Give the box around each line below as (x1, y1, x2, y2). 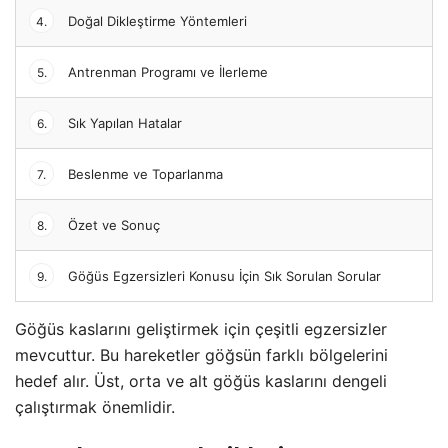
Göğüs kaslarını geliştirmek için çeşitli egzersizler (15, 319, 387, 340)
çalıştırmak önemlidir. (15, 397, 175, 418)
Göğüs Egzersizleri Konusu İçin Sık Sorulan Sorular (64, 267, 381, 284)
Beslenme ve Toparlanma (64, 165, 223, 182)
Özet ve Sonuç (64, 216, 160, 233)
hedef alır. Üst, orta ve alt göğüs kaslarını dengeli (15, 371, 387, 392)
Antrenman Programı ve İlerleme (64, 63, 268, 80)
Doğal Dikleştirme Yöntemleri (64, 12, 247, 29)
